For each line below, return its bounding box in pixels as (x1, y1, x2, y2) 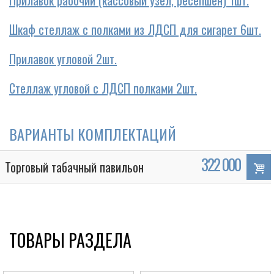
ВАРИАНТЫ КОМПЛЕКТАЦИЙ (9, 123, 176, 145)
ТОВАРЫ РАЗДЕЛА (9, 228, 131, 253)
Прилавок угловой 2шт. (9, 50, 117, 68)
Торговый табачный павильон (5, 158, 144, 176)
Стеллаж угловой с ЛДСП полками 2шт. (9, 79, 197, 97)
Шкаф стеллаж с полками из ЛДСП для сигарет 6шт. (9, 20, 261, 39)
